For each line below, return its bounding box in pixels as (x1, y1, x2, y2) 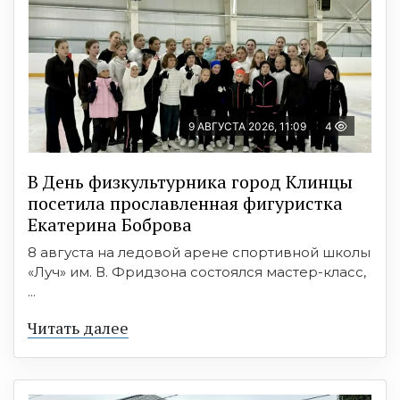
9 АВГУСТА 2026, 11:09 (188, 120, 306, 133)
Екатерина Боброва (28, 212, 192, 237)
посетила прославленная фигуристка (28, 191, 343, 215)
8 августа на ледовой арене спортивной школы (28, 244, 371, 261)
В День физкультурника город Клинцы (28, 170, 353, 194)
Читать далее (28, 317, 129, 338)
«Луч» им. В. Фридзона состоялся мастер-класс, (28, 263, 366, 280)
